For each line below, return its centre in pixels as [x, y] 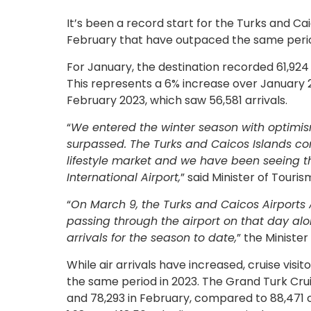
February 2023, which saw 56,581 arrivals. [177, 100]
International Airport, [124, 177]
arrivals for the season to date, [152, 237]
